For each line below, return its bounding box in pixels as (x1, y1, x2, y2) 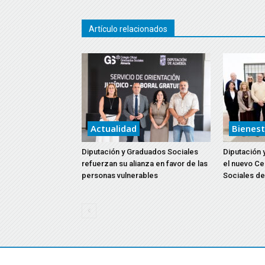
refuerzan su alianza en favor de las (82, 159, 208, 168)
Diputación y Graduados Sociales (82, 147, 198, 156)
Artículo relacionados (89, 24, 167, 34)
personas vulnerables (82, 171, 158, 180)
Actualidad (91, 122, 137, 134)
